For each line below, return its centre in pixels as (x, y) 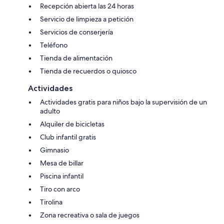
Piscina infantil (62, 176)
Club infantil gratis (68, 137)
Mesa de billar (62, 163)
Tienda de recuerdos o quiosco (88, 71)
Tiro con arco (60, 189)
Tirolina (51, 202)
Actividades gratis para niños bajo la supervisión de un (123, 102)
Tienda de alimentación (76, 58)
